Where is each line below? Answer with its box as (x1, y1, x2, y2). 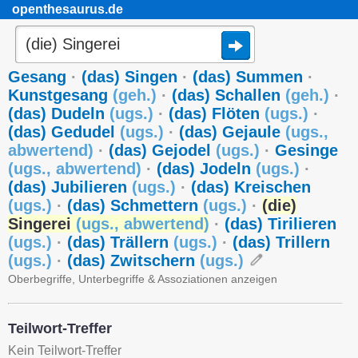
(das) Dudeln (8, 105, 109, 122)
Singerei (8, 215, 76, 233)
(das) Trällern (67, 233, 173, 251)
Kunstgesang (8, 86, 113, 104)
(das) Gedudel (8, 123, 120, 141)
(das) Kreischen (191, 178, 311, 196)
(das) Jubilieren (8, 178, 132, 196)
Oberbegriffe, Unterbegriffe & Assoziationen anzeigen (8, 272, 277, 285)
